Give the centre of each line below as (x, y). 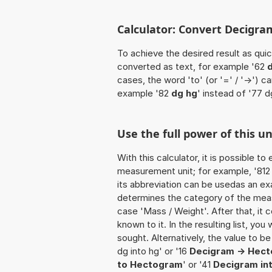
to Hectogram (150, 265)
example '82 (144, 93)
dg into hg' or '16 (153, 251)
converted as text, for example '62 (192, 67)
